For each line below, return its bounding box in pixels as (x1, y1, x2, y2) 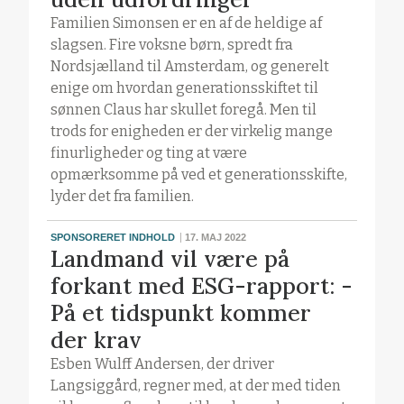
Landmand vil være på (50, 243, 290, 273)
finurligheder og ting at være (50, 144, 248, 162)
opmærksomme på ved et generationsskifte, (50, 166, 348, 184)
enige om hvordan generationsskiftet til (50, 79, 319, 97)
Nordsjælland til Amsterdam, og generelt (50, 58, 330, 76)
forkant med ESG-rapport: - (50, 271, 353, 300)
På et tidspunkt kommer (50, 298, 312, 327)
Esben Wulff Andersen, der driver (50, 354, 275, 372)
